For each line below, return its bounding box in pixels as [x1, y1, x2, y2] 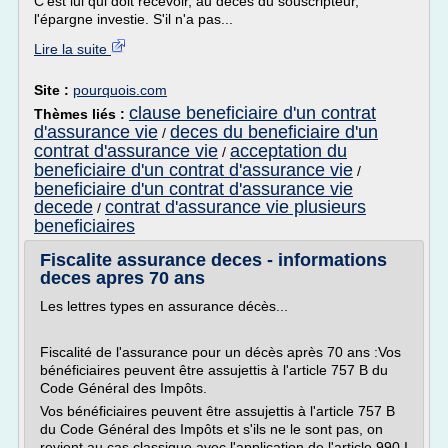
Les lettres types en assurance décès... [40, 298, 288, 314]
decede [34, 197, 93, 217]
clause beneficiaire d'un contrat [129, 103, 376, 123]
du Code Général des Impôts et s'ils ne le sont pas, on [40, 421, 383, 437]
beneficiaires [34, 216, 135, 236]
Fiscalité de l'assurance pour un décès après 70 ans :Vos [40, 344, 401, 360]
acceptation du [230, 141, 347, 161]
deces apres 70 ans [40, 268, 205, 288]
